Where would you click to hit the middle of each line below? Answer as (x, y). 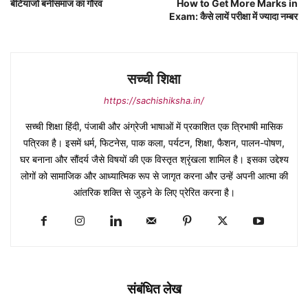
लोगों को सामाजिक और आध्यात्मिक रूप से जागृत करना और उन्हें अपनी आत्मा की (154, 176)
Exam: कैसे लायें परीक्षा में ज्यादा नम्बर (233, 16)
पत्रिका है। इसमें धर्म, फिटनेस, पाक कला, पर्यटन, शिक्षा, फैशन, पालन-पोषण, (154, 143)
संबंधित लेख (154, 289)
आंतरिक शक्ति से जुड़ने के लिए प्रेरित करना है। (154, 192)
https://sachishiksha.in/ (154, 101)
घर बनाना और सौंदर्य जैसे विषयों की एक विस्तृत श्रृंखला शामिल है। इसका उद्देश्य (154, 159)
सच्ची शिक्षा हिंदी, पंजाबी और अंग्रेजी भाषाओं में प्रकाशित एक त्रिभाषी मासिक (154, 126)
